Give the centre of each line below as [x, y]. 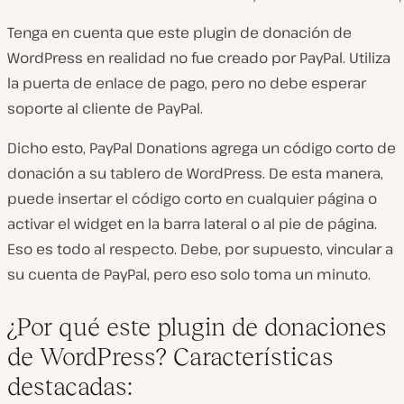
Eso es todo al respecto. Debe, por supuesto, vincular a [200, 249]
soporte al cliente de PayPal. [105, 109]
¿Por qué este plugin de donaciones [197, 327]
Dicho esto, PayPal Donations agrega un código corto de [202, 148]
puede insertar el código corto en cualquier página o [192, 199]
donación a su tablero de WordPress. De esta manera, [195, 174]
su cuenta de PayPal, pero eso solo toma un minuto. [189, 275]
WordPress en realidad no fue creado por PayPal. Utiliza [199, 58]
